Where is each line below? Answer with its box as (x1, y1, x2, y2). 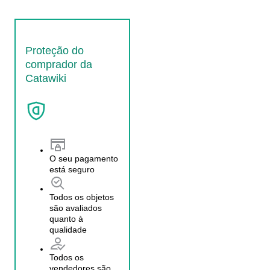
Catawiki (25, 72, 66, 84)
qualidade (49, 224, 87, 234)
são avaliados (49, 202, 102, 213)
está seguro (49, 164, 95, 174)
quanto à (49, 213, 83, 224)
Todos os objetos (49, 192, 114, 202)
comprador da (25, 58, 92, 71)
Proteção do (25, 44, 84, 57)
